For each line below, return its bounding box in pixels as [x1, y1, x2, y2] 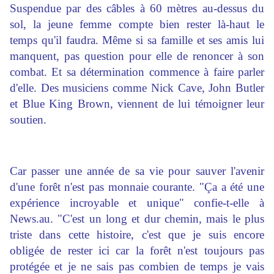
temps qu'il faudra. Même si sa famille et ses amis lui [10, 34, 264, 46]
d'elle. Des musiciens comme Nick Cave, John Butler [10, 81, 264, 94]
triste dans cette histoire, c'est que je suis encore [10, 228, 264, 241]
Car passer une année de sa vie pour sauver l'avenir [10, 165, 264, 177]
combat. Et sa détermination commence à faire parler [10, 65, 264, 78]
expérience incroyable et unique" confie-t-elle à [10, 196, 264, 209]
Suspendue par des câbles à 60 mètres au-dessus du [10, 2, 264, 15]
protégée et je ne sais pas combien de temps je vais [10, 260, 264, 273]
